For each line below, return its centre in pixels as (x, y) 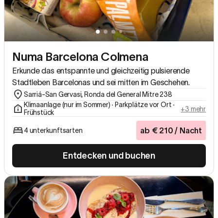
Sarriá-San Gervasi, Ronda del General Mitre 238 (98, 94)
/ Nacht (187, 130)
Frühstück (39, 112)
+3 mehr (193, 109)
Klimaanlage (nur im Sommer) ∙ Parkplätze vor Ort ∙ (99, 104)
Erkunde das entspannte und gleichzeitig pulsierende (101, 70)
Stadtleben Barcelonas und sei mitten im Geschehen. (101, 82)
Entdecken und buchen (109, 155)
